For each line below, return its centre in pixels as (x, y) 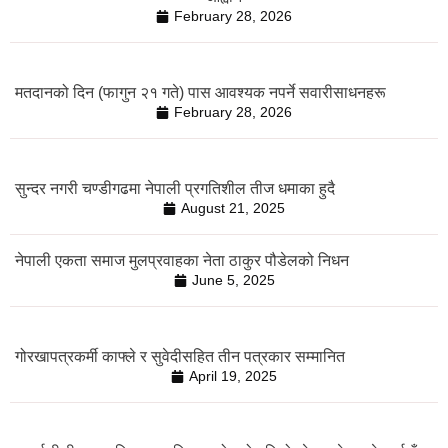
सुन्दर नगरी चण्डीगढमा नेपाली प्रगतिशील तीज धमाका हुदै (175, 188)
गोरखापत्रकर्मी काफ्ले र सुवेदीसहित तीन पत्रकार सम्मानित (180, 356)
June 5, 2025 (233, 279)
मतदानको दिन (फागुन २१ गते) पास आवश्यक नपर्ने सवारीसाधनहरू (200, 92)
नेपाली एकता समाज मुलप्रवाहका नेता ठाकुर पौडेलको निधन (182, 260)
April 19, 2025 (233, 375)
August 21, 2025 (233, 207)
